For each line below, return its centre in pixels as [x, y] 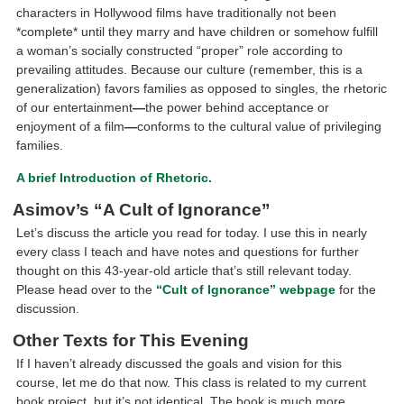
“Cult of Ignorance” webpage [246, 289]
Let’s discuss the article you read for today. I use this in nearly [192, 232]
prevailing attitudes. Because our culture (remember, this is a [190, 70]
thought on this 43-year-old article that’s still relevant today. [184, 270]
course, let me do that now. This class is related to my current [192, 382]
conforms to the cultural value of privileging [260, 127]
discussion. [48, 308]
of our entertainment [75, 108]
